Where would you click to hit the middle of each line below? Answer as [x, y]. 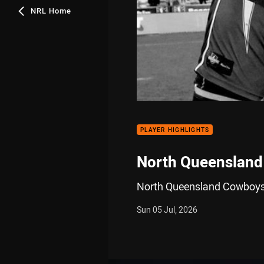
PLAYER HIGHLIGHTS [175, 130]
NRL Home [51, 11]
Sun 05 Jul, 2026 [167, 209]
